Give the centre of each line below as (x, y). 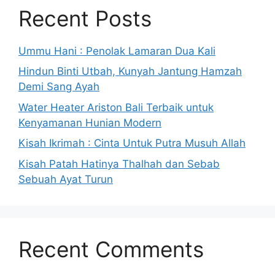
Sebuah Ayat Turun (66, 179)
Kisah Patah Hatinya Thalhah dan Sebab (119, 164)
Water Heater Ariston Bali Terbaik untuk (116, 107)
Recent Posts (85, 18)
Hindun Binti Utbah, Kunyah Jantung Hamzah (130, 72)
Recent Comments (111, 249)
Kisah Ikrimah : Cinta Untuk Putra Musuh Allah (132, 143)
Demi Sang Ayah (59, 87)
